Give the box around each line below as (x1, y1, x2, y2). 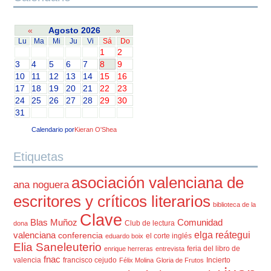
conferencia (58, 230, 103, 241)
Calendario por (31, 126, 74, 134)
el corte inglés (146, 232, 192, 241)
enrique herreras (104, 245, 154, 253)
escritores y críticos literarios (13, 192, 211, 211)
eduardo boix (105, 232, 144, 240)
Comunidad (177, 218, 223, 228)
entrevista (155, 245, 185, 253)
